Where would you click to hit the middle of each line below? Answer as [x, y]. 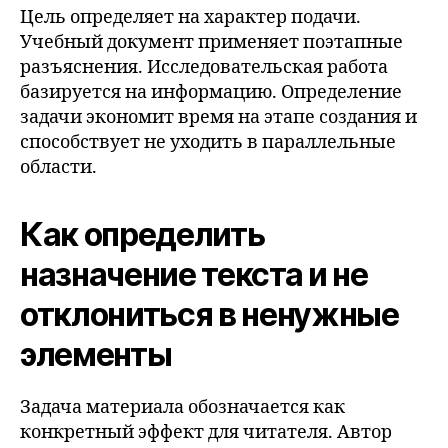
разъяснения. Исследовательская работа [204, 67]
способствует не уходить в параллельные [208, 142]
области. [58, 167]
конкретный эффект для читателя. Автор [206, 432]
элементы [96, 354]
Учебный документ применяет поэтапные [211, 42]
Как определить [142, 234]
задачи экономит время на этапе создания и [218, 117]
